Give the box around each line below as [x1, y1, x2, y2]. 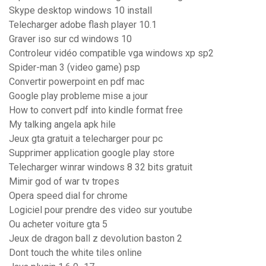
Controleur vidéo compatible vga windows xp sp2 [9, 47, 214, 59]
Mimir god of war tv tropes [9, 176, 119, 188]
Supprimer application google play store [9, 147, 175, 159]
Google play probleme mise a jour [9, 90, 148, 102]
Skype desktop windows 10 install [9, 5, 152, 17]
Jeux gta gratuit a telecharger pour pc [9, 133, 163, 145]
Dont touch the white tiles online [9, 247, 142, 259]
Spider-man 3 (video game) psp [9, 62, 140, 74]
